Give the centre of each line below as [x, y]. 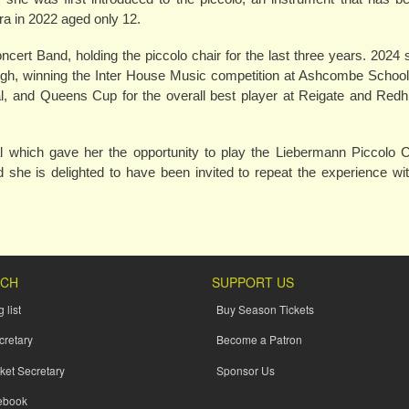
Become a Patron [259, 340]
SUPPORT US [252, 282]
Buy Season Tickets [265, 309]
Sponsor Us [245, 370]
